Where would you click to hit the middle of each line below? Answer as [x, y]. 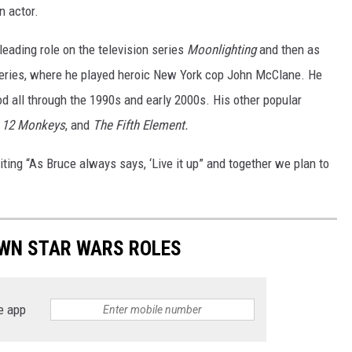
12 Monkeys [33, 125]
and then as [288, 50]
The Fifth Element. [142, 125]
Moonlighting [222, 50]
